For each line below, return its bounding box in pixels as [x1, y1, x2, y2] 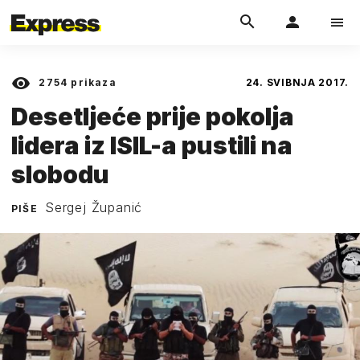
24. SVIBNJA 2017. [245, 76, 349, 88]
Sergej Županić [45, 198, 143, 215]
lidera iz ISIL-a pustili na [11, 130, 292, 160]
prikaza [67, 76, 117, 88]
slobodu [11, 159, 109, 189]
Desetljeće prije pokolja [11, 101, 294, 131]
